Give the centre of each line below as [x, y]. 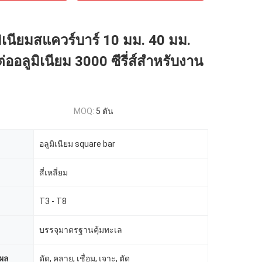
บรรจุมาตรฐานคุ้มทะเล [81, 230]
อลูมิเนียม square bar [77, 144]
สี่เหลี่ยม [54, 173]
